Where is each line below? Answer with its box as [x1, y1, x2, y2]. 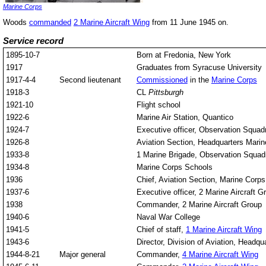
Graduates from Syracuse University [136, 62, 262, 72]
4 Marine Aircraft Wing [182, 249, 258, 259]
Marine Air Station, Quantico [136, 112, 233, 122]
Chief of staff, [136, 224, 186, 234]
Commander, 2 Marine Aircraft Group [136, 199, 262, 209]
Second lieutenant [59, 75, 133, 84]
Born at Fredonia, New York [136, 50, 231, 59]
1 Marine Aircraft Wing [185, 224, 262, 234]
